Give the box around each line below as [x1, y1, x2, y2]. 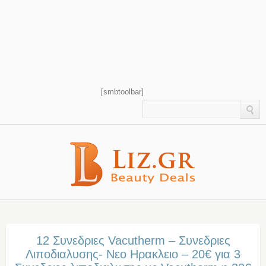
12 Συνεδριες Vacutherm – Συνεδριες [36, 234, 230, 248]
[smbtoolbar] [101, 88, 144, 96]
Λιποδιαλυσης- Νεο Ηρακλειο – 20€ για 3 [26, 248, 240, 261]
